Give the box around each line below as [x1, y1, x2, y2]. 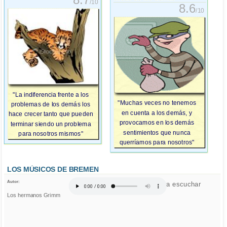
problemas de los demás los [11, 101, 91, 108]
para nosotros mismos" [18, 130, 84, 137]
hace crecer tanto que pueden [8, 110, 93, 118]
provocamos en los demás [120, 119, 195, 127]
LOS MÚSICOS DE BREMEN [7, 166, 99, 174]
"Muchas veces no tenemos [118, 99, 197, 107]
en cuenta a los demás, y [122, 109, 193, 117]
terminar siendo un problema [10, 121, 91, 128]
